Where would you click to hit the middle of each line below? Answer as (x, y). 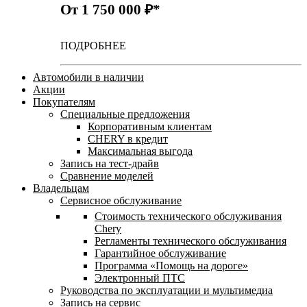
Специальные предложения (125, 114)
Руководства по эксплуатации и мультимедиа (167, 290)
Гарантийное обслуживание (160, 253)
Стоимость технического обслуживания (188, 216)
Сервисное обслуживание (121, 200)
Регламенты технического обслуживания (191, 241)
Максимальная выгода (140, 151)
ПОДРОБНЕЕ (93, 45)
